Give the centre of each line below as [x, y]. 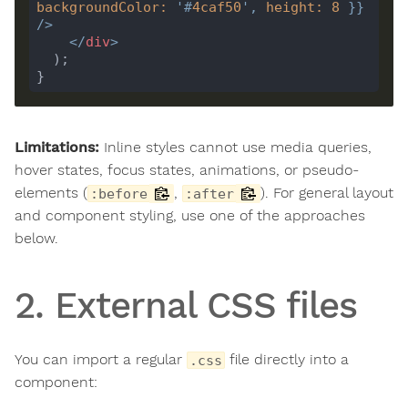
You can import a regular [101, 360]
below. [36, 239]
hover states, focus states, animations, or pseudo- [187, 170]
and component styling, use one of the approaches [190, 216]
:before [119, 194]
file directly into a [287, 360]
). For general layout [327, 193]
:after [209, 194]
